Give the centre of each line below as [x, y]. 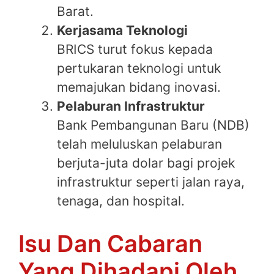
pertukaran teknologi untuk [139, 68]
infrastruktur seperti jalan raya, [151, 182]
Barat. [75, 12]
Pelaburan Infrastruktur [131, 106]
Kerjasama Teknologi [122, 31]
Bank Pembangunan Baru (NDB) [153, 125]
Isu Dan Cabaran [110, 243]
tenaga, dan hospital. [121, 201]
